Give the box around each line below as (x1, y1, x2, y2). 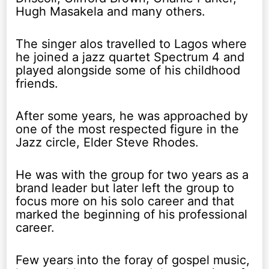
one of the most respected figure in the (16, 121, 240, 136)
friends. (16, 76, 59, 91)
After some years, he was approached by (16, 108, 249, 123)
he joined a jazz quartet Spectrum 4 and (16, 49, 245, 64)
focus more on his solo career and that (16, 193, 235, 208)
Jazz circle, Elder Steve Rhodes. (16, 134, 199, 150)
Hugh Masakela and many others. (16, 4, 206, 19)
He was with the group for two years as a (16, 167, 249, 182)
